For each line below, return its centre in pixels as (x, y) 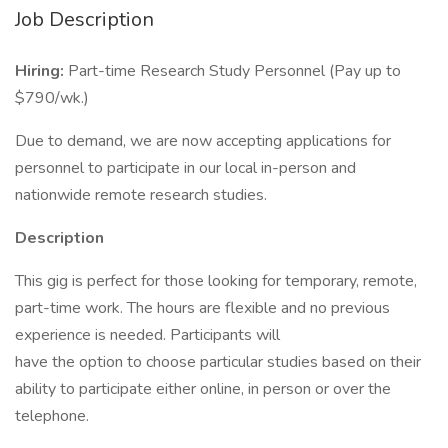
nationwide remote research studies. (141, 195)
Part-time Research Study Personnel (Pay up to (234, 71)
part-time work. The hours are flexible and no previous (202, 308)
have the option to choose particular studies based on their (218, 362)
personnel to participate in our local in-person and (185, 168)
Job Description (84, 19)
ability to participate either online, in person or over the (203, 389)
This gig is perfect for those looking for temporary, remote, (216, 281)
